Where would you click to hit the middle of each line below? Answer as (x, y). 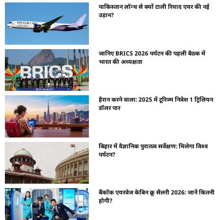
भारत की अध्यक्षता (121, 61)
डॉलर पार (110, 108)
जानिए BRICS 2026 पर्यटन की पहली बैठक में (152, 53)
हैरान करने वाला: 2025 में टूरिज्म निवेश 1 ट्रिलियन (156, 100)
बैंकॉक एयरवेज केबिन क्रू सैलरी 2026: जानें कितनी (157, 192)
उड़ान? (107, 15)
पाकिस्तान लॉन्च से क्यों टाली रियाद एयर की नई (154, 6)
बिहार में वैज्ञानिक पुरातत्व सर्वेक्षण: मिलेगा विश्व (153, 146)
